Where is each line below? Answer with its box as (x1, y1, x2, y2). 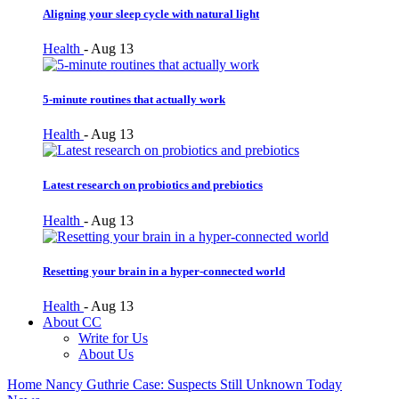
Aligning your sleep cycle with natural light (43, 6, 259, 20)
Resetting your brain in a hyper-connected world (43, 264, 285, 278)
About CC (43, 313, 102, 330)
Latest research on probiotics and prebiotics (43, 178, 263, 192)
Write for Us (78, 330, 148, 346)
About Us (78, 346, 134, 362)
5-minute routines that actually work (43, 93, 225, 107)
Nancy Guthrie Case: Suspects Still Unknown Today (45, 376, 342, 392)
